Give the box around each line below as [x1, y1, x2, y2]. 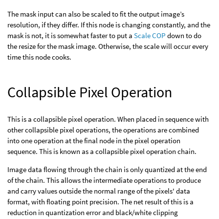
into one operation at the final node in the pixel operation [7, 136, 180, 145]
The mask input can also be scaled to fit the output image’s [7, 9, 184, 19]
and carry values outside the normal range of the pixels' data [7, 186, 190, 196]
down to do [166, 31, 201, 40]
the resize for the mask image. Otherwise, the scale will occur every [7, 42, 208, 51]
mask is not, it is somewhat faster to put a [7, 31, 134, 40]
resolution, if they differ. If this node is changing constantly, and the [7, 20, 210, 29]
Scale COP [134, 31, 166, 40]
